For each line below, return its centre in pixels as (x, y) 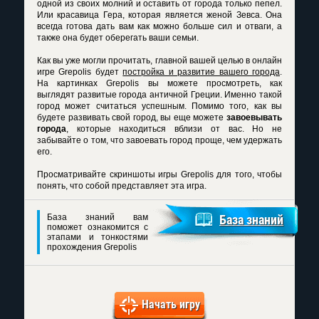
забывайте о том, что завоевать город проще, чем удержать (159, 140)
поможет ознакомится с (98, 227)
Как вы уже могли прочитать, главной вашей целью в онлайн (159, 61)
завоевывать (254, 117)
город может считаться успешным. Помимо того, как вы (159, 106)
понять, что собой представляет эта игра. (122, 186)
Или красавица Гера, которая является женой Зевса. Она (159, 15)
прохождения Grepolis (92, 247)
